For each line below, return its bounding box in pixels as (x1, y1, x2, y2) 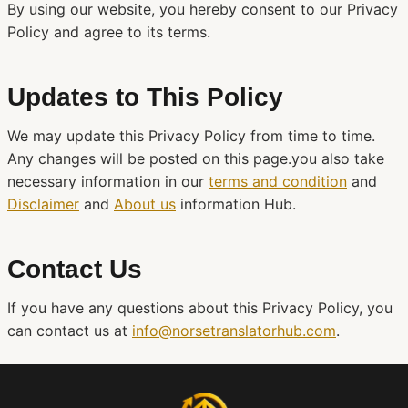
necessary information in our (7, 172, 209, 190)
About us (114, 195, 176, 213)
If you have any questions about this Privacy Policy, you (7, 299, 393, 317)
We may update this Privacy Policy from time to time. (7, 127, 375, 145)
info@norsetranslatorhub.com (132, 321, 336, 340)
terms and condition (209, 172, 347, 190)
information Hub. (176, 195, 296, 213)
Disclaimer (7, 195, 79, 213)
